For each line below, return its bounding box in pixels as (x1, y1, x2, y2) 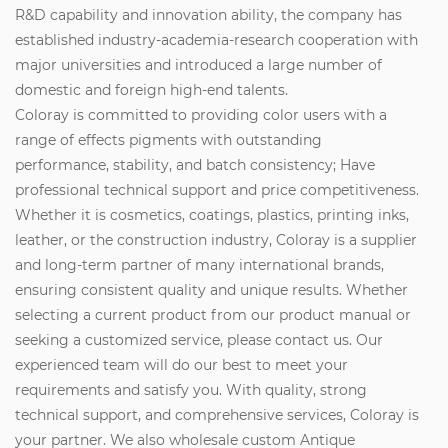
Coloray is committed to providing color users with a (15, 105, 387, 124)
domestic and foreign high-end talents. (15, 80, 288, 99)
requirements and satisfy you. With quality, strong (15, 380, 367, 399)
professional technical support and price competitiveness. (15, 180, 419, 199)
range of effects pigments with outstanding (15, 130, 322, 149)
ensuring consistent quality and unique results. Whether (15, 280, 408, 299)
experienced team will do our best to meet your (15, 355, 348, 374)
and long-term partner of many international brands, (15, 255, 384, 274)
